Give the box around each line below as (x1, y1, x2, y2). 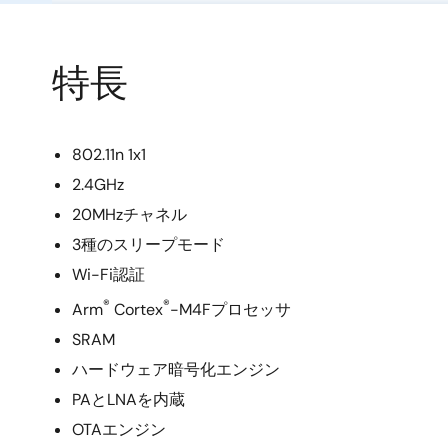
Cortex (110, 299, 163, 321)
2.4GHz (72, 174, 124, 195)
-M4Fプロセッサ (170, 299, 291, 321)
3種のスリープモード (72, 234, 225, 255)
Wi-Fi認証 (72, 264, 145, 285)
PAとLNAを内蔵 (72, 389, 185, 411)
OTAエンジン (72, 419, 166, 441)
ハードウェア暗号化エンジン (72, 359, 280, 381)
